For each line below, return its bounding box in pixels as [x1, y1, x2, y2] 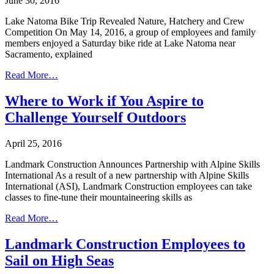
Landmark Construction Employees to [5, 235, 245, 252]
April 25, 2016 [5, 138, 62, 149]
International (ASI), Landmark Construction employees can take [5, 180, 252, 191]
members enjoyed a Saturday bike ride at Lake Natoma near [5, 38, 235, 49]
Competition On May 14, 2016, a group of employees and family [5, 27, 256, 38]
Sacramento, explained [5, 49, 92, 60]
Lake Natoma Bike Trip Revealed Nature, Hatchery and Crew [5, 16, 245, 27]
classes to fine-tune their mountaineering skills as [5, 191, 192, 202]
